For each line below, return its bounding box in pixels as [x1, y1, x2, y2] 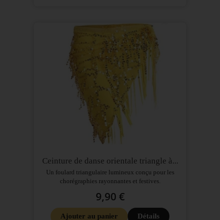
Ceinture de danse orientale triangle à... [42, 156, 178, 165]
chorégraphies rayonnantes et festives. [59, 177, 161, 185]
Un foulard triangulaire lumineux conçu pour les [46, 168, 174, 176]
